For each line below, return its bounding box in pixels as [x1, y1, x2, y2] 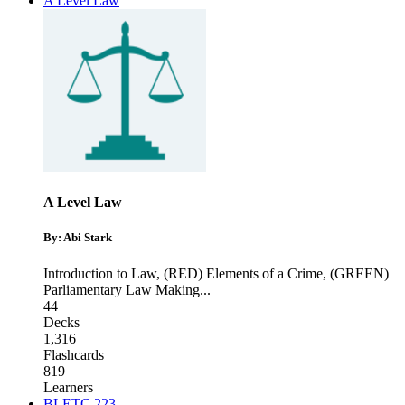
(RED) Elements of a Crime [164, 265, 323, 281]
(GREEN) [330, 265, 389, 281]
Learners [43, 379, 93, 395]
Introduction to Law [43, 265, 156, 281]
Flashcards [43, 346, 104, 363]
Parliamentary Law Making [43, 281, 200, 297]
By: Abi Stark [43, 231, 112, 245]
